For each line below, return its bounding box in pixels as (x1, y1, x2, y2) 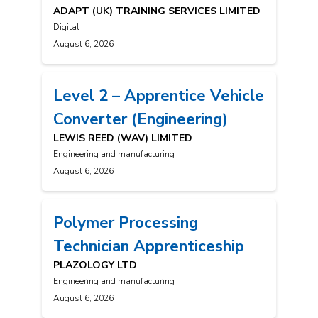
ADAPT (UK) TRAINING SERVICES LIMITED (53, 4, 261, 18)
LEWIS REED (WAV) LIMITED (53, 131, 192, 146)
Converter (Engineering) (53, 108, 228, 131)
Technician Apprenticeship (53, 235, 244, 258)
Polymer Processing (53, 212, 198, 234)
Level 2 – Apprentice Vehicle (53, 84, 264, 107)
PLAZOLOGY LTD (53, 258, 137, 273)
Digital (53, 21, 79, 33)
